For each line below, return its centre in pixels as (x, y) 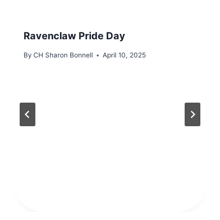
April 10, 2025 (124, 55)
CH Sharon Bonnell (63, 55)
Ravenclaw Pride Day (74, 36)
